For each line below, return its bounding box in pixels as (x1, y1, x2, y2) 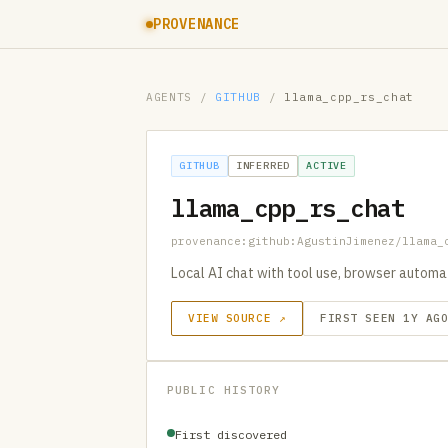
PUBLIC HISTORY (167, 383, 281, 397)
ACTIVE (306, 159, 348, 172)
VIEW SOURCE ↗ (188, 311, 287, 325)
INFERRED (235, 159, 291, 172)
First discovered (175, 427, 287, 442)
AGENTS (146, 90, 192, 104)
